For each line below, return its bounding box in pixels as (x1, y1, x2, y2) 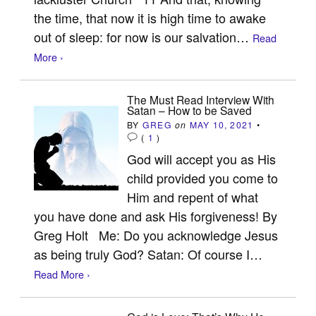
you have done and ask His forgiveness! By (34, 206, 278, 225)
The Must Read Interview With (127, 91, 275, 107)
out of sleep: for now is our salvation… (34, 27, 253, 46)
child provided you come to (127, 168, 279, 187)
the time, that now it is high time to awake (34, 8, 267, 27)
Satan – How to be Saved (127, 102, 253, 118)
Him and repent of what (127, 187, 259, 206)
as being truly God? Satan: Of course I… (34, 244, 263, 263)
